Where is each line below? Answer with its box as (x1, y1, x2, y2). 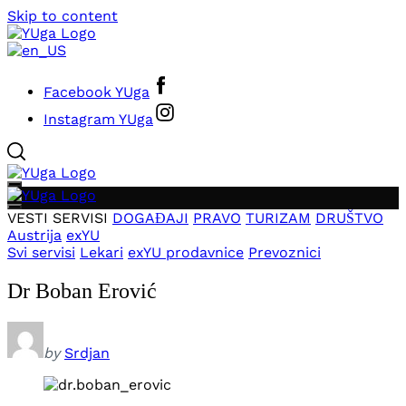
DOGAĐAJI (112, 209, 188, 227)
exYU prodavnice (128, 244, 244, 261)
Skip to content (7, 7, 118, 24)
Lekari (80, 244, 123, 261)
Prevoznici (248, 244, 321, 261)
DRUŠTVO (315, 209, 383, 227)
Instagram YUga (43, 111, 153, 128)
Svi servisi (7, 244, 75, 261)
